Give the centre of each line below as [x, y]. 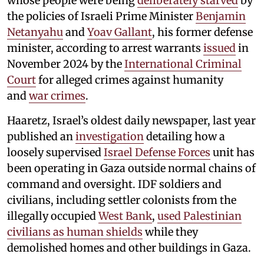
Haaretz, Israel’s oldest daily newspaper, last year [131, 120]
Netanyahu [35, 32]
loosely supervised [55, 152]
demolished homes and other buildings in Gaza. [129, 247]
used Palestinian [199, 216]
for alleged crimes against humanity [130, 80]
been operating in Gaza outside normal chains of [131, 168]
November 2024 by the [66, 64]
